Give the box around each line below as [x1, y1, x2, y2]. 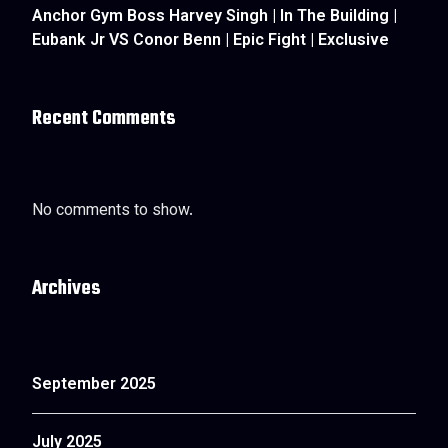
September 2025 [32, 373, 156, 398]
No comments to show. [32, 199, 193, 224]
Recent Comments [32, 103, 176, 134]
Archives [32, 273, 101, 304]
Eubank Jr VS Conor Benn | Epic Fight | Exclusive [32, 29, 389, 54]
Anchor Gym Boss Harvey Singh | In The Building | [32, 5, 397, 30]
